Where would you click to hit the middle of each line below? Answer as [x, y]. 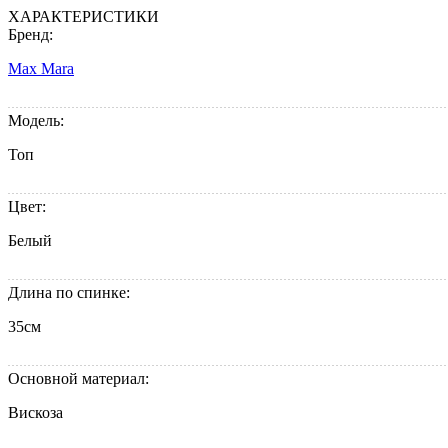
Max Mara [41, 69]
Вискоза [35, 413]
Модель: [38, 121]
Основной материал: [80, 379]
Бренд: [32, 35]
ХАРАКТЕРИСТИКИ [83, 17]
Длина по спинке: [71, 293]
